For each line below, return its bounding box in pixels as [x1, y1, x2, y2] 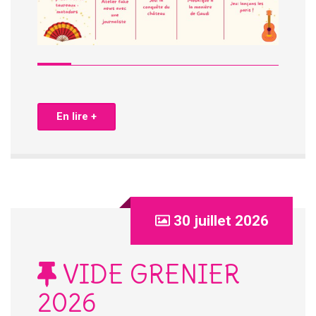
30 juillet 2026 [173, 212, 269, 229]
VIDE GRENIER [56, 259, 240, 291]
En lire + [56, 110, 97, 123]
